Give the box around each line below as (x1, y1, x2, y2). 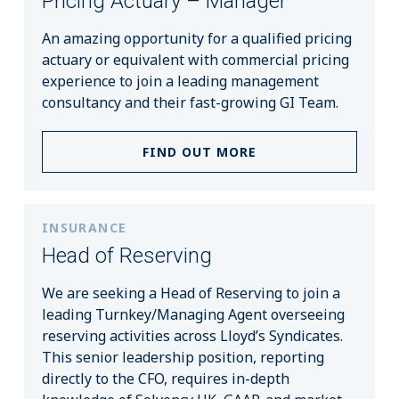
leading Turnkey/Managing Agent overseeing (41, 305, 345, 325)
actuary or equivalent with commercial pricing (41, 50, 349, 70)
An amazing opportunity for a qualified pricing (41, 28, 352, 49)
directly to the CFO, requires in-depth (41, 369, 289, 389)
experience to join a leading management (41, 71, 319, 92)
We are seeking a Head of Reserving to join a (41, 283, 340, 304)
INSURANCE (41, 219, 127, 237)
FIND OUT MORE (142, 143, 256, 161)
